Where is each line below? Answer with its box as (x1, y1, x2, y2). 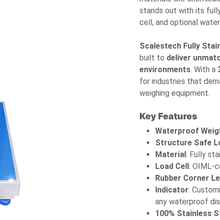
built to (139, 53, 166, 63)
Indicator (155, 185, 189, 195)
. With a (191, 65, 218, 75)
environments (139, 65, 191, 75)
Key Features (139, 111, 197, 122)
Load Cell (155, 162, 189, 171)
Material (155, 150, 186, 160)
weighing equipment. (139, 88, 210, 98)
